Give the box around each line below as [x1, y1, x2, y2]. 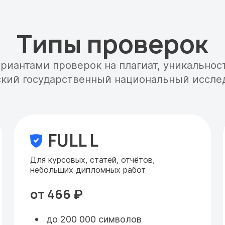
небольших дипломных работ [30, 165, 146, 175]
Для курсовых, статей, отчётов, [30, 155, 155, 165]
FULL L [48, 130, 98, 152]
